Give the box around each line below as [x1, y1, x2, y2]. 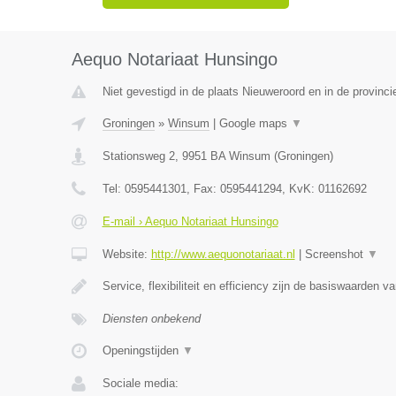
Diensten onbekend [102, 312, 201, 325]
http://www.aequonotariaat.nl [150, 247, 295, 261]
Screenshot [304, 247, 367, 261]
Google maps [218, 117, 291, 130]
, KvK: [281, 182, 318, 195]
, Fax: [186, 182, 220, 195]
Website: [102, 247, 151, 261]
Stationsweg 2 [102, 149, 175, 163]
